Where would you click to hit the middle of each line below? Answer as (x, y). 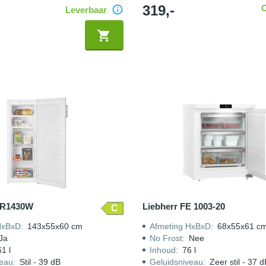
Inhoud (162, 250)
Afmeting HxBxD (180, 226)
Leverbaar (86, 9)
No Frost (166, 238)
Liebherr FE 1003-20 (183, 206)
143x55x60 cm (55, 226)
